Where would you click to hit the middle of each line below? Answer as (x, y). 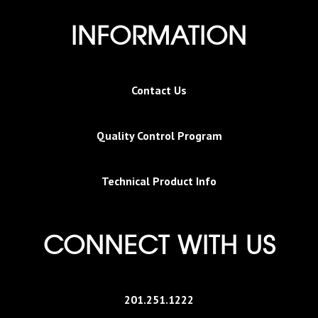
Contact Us (159, 91)
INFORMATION (159, 34)
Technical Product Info (159, 181)
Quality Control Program (159, 136)
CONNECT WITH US (159, 244)
